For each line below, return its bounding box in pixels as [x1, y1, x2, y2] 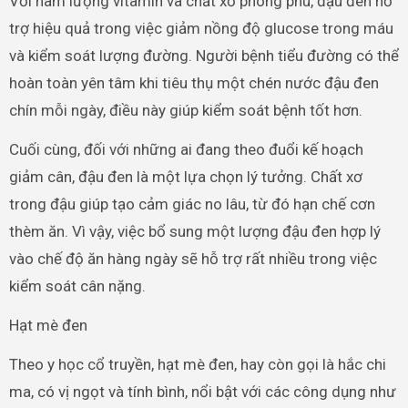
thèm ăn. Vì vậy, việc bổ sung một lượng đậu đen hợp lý [8, 221, 381, 240]
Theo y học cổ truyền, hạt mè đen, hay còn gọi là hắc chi [8, 354, 386, 373]
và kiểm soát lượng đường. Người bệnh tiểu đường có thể [8, 46, 399, 65]
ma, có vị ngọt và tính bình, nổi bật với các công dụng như [8, 382, 396, 401]
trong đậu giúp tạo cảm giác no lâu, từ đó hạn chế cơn [8, 194, 375, 213]
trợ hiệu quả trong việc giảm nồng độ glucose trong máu [8, 18, 393, 37]
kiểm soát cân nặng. [8, 276, 146, 295]
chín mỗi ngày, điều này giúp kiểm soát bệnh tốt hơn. [8, 100, 362, 119]
